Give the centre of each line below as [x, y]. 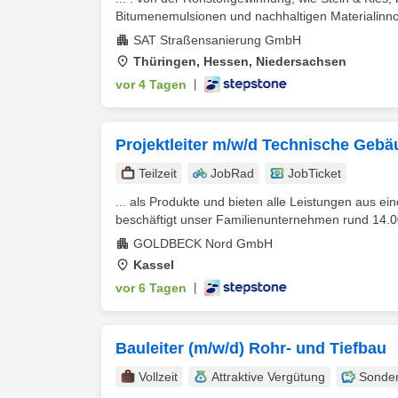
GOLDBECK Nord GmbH [203, 243]
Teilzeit [158, 173]
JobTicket [314, 173]
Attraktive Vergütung [268, 377]
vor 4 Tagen [151, 84]
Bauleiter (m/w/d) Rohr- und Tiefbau [251, 348]
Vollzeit [158, 377]
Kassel [154, 265]
